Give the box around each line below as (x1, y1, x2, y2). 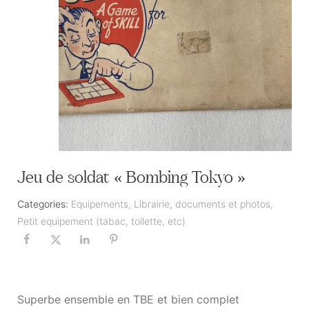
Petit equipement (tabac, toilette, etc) (17, 215, 186, 227)
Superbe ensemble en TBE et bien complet (17, 292, 239, 307)
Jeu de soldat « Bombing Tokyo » (17, 170, 246, 187)
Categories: (17, 197, 68, 210)
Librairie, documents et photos (134, 197, 270, 210)
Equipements (71, 197, 128, 210)
